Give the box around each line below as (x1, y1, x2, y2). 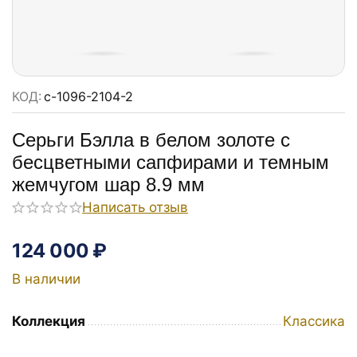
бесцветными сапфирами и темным (12, 151, 329, 173)
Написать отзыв (82, 199, 188, 215)
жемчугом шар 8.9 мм (12, 174, 205, 195)
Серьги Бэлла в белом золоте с (12, 129, 290, 151)
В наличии (12, 271, 80, 288)
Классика (283, 313, 346, 330)
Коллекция (12, 313, 85, 330)
